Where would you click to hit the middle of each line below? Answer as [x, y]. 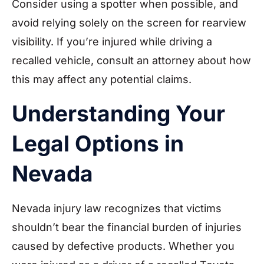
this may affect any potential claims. [102, 79]
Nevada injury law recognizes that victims [117, 208]
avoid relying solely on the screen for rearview [129, 22]
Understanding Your [118, 113]
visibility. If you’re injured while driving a [112, 41]
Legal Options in [98, 143]
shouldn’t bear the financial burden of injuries [127, 227]
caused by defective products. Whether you [123, 246]
